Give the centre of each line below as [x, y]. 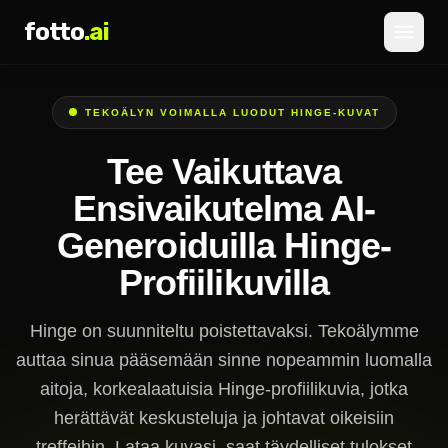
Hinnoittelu [259, 107]
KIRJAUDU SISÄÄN [191, 144]
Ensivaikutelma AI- [224, 208]
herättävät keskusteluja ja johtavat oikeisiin [224, 418]
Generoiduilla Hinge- [223, 245]
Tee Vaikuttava [224, 171]
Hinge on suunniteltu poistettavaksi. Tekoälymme [224, 331]
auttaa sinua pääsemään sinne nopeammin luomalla [224, 360]
